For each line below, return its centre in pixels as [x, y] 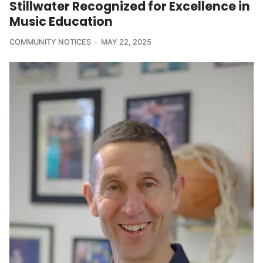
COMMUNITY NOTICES [50, 42]
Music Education [61, 22]
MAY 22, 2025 [126, 42]
